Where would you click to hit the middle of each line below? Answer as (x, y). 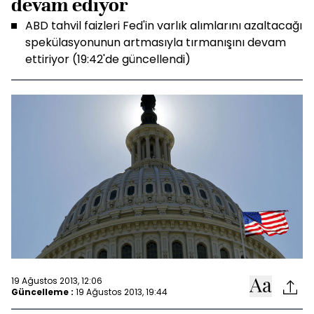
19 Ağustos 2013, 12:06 (57, 280)
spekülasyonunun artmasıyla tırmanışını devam (156, 42)
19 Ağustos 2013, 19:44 (122, 292)
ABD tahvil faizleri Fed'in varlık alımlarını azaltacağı (164, 26)
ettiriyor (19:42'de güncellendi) (108, 59)
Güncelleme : (42, 292)
